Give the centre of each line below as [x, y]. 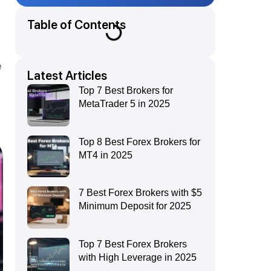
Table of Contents [77, 24]
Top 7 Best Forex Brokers [133, 244]
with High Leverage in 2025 [138, 257]
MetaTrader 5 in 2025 [125, 103]
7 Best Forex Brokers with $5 [141, 193]
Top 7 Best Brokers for [126, 90]
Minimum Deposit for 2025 [135, 206]
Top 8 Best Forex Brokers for [140, 142]
